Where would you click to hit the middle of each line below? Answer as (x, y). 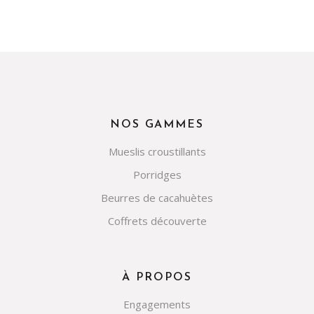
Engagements (157, 304)
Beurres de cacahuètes (157, 198)
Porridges (157, 175)
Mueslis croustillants (157, 151)
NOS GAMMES (157, 125)
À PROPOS (157, 278)
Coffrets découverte (157, 221)
